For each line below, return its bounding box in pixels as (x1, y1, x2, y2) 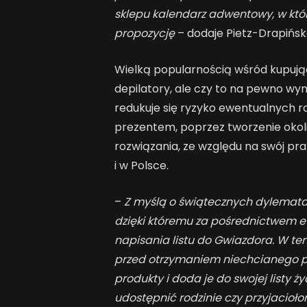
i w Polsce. (114, 158, 169, 174)
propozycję (114, 25, 177, 42)
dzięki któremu (114, 212, 193, 229)
